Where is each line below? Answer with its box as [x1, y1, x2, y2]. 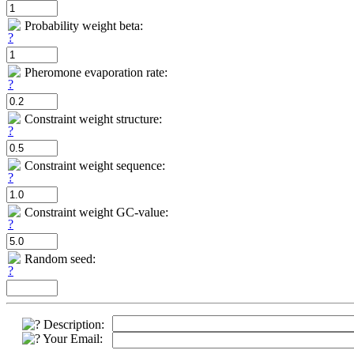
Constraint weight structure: [24, 111, 162, 126]
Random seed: [24, 251, 96, 265]
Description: [40, 317, 104, 331]
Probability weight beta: [24, 18, 143, 32]
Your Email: [40, 331, 103, 345]
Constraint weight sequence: [24, 158, 165, 172]
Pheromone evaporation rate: [24, 65, 168, 79]
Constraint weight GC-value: [24, 205, 168, 219]
